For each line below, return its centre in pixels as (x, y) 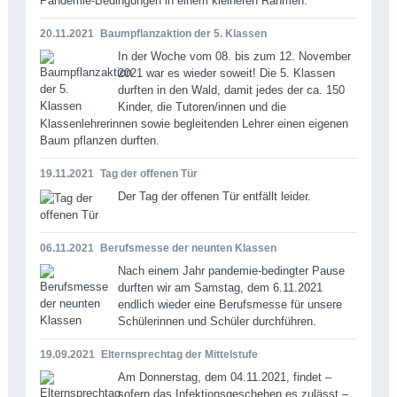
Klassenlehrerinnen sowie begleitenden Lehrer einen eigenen (194, 123)
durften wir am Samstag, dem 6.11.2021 (220, 287)
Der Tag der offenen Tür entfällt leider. (214, 196)
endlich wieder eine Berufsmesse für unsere (230, 304)
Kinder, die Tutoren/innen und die (202, 106)
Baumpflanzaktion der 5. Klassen (183, 33)
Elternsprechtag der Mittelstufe (179, 354)
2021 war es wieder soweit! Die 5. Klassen (226, 73)
